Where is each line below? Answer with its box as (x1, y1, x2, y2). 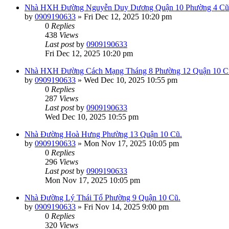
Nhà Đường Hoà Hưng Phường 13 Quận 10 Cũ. (25, 130, 182, 139)
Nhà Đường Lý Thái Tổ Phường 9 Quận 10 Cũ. (25, 193, 180, 202)
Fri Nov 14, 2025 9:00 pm (84, 202, 169, 211)
